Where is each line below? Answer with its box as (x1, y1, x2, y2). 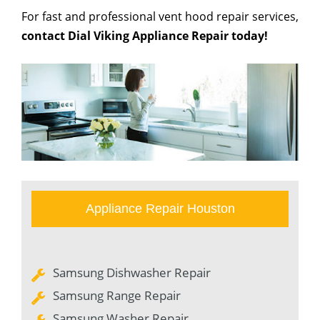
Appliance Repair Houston (85, 201, 235, 216)
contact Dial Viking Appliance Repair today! (21, 28, 268, 44)
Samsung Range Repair (53, 286, 181, 304)
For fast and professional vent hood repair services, (21, 9, 299, 24)
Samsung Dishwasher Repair (53, 264, 211, 281)
